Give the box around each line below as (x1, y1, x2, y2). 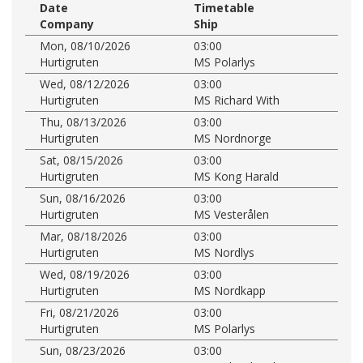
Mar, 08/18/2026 (40, 228, 127, 244)
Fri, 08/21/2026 (40, 304, 119, 320)
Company (40, 15, 94, 32)
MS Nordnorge (194, 130, 271, 146)
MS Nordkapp (194, 282, 266, 298)
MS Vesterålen (194, 206, 269, 222)
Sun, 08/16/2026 (40, 190, 126, 206)
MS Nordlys (194, 244, 254, 260)
